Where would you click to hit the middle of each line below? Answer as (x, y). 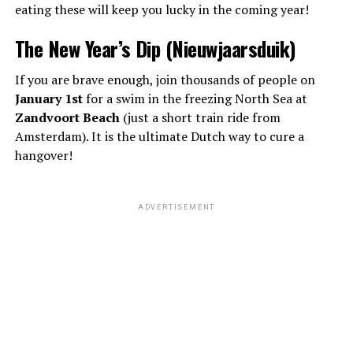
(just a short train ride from (200, 117)
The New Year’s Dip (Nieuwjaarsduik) (155, 48)
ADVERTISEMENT (176, 207)
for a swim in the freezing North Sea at (195, 98)
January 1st (48, 98)
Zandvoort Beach (67, 117)
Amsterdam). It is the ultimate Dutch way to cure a (159, 136)
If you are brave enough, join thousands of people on (165, 79)
